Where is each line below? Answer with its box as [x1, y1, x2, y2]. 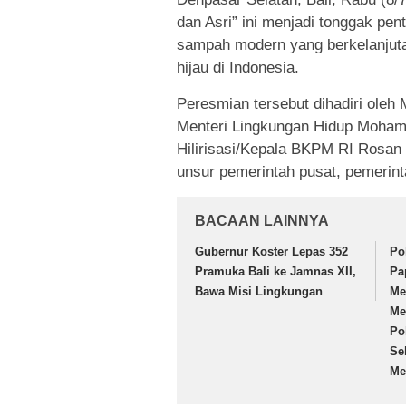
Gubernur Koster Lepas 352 [195, 244, 348, 258]
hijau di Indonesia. [177, 58, 299, 76]
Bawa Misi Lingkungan [195, 284, 323, 298]
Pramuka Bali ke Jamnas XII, [195, 264, 356, 278]
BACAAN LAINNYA [195, 212, 329, 228]
